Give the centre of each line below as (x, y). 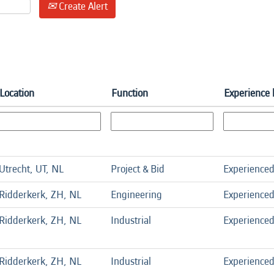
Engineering (136, 194)
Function (130, 93)
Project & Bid (138, 169)
